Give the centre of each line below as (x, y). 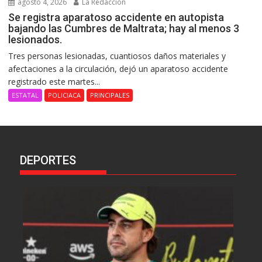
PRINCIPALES (110, 95)
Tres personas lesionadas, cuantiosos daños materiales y (117, 56)
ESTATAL (25, 95)
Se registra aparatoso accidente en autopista (116, 18)
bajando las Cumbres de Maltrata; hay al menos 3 (124, 29)
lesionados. (35, 40)
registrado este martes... (54, 82)
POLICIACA (65, 95)
